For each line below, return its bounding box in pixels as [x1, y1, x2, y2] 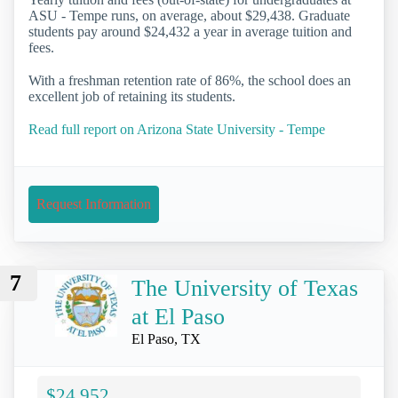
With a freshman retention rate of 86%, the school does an [28, 72, 351, 88]
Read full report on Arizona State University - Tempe [28, 121, 325, 137]
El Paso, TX [131, 331, 201, 347]
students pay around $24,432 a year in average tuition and [28, 23, 352, 39]
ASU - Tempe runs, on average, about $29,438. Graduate [28, 7, 350, 23]
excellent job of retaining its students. [28, 88, 235, 104]
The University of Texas [131, 275, 358, 302]
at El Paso [131, 304, 225, 330]
